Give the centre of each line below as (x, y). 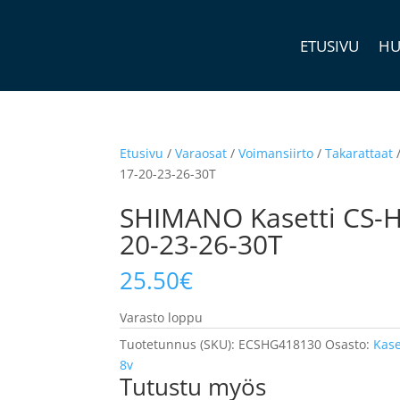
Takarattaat (359, 153)
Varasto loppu (162, 317)
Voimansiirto (276, 153)
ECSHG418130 (280, 344)
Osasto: (350, 344)
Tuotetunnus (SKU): (179, 344)
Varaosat (201, 153)
